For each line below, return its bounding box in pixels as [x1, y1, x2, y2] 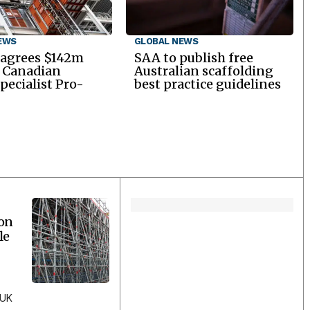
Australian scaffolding [134, 63, 273, 80]
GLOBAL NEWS [134, 36, 199, 47]
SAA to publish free [134, 50, 253, 66]
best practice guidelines [134, 76, 281, 93]
